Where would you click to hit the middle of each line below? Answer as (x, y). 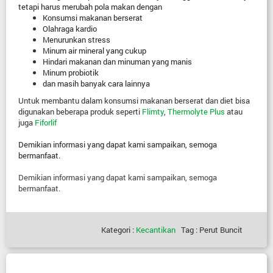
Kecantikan (156, 230)
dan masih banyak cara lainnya (96, 83)
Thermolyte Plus (196, 112)
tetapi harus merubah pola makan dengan (90, 7)
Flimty (153, 112)
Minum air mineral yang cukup (94, 51)
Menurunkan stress (76, 40)
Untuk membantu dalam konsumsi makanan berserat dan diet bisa (134, 101)
